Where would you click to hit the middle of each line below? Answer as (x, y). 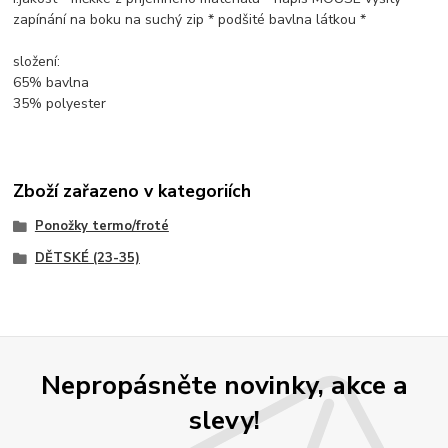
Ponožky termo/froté (101, 226)
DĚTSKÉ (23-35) (87, 257)
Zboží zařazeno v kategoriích (132, 190)
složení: (37, 62)
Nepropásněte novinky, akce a (224, 385)
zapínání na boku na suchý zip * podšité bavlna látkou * (190, 20)
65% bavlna (51, 83)
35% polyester (60, 104)
